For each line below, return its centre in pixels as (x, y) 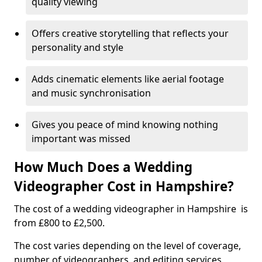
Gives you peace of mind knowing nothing (125, 125)
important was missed (81, 139)
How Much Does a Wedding (103, 167)
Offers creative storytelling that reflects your (130, 33)
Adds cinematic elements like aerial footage (128, 79)
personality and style (77, 47)
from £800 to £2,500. (59, 223)
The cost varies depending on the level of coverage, (127, 246)
